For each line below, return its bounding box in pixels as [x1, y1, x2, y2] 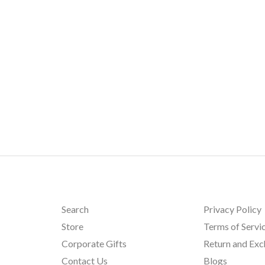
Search [61, 203, 89, 215]
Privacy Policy [203, 203, 262, 215]
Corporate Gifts [61, 237, 127, 249]
